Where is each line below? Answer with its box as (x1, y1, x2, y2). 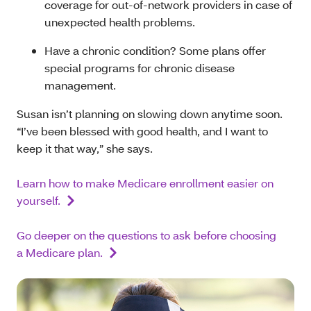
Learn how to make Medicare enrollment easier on (17, 176, 274, 190)
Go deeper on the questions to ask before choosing (17, 228, 276, 242)
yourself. (17, 193, 60, 208)
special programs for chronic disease (44, 60, 235, 75)
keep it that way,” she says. (17, 141, 153, 155)
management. (44, 78, 116, 92)
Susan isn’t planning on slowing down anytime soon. (17, 106, 283, 121)
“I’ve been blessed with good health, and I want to (17, 124, 268, 138)
